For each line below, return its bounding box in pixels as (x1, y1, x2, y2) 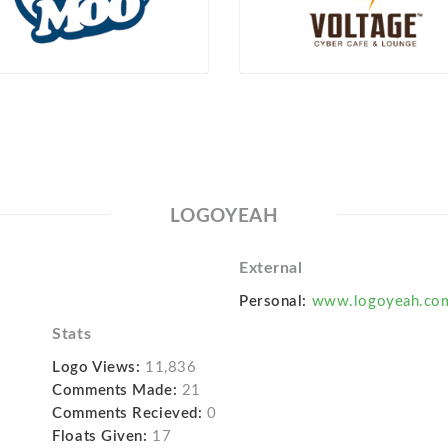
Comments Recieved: (52, 405, 203, 421)
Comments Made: (52, 382, 178, 398)
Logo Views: (52, 359, 141, 375)
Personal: (238, 293, 308, 309)
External (238, 259, 303, 276)
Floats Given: (52, 428, 148, 444)
